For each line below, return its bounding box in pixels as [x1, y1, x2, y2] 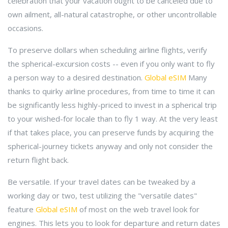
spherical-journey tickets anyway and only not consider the [8, 141, 213, 151]
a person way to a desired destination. [8, 72, 145, 82]
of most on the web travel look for [77, 204, 199, 214]
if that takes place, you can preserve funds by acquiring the [8, 127, 214, 137]
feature [8, 204, 36, 214]
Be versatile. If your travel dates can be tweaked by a [8, 177, 195, 187]
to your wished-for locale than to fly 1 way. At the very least [8, 113, 218, 124]
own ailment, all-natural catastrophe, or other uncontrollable [8, 9, 217, 19]
